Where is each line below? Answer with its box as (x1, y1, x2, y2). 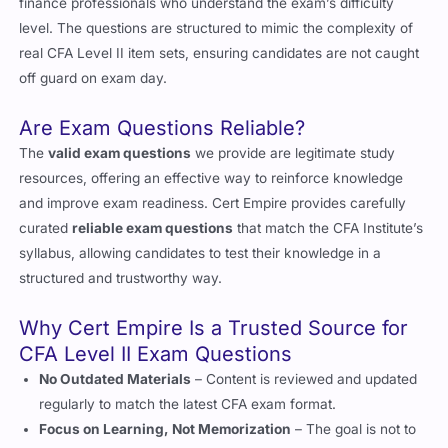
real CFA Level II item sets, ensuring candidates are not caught (19, 21, 420, 38)
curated (19, 196, 73, 213)
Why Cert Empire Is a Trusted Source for (19, 292, 409, 317)
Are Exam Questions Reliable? (19, 92, 306, 117)
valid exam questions (48, 121, 192, 138)
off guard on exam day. (19, 46, 168, 63)
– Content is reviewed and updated (191, 347, 418, 364)
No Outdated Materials (39, 347, 192, 364)
